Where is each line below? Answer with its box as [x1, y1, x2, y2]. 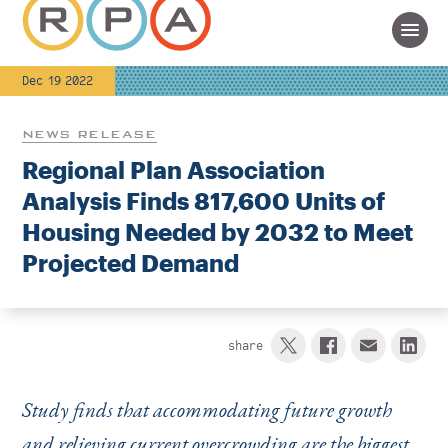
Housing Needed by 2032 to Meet [21, 217, 413, 246]
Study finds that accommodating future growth [21, 400, 392, 421]
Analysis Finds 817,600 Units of [21, 186, 385, 215]
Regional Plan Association [21, 155, 325, 184]
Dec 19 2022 [21, 73, 93, 89]
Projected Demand [21, 248, 239, 277]
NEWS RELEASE [21, 127, 157, 141]
